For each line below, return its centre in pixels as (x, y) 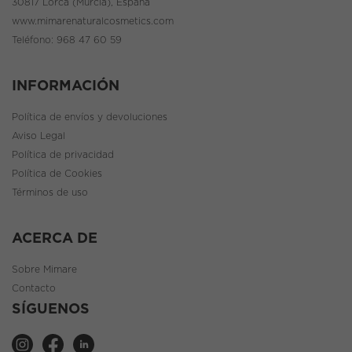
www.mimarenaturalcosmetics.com (93, 21)
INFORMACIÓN (66, 86)
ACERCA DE (55, 238)
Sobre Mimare (44, 269)
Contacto (34, 288)
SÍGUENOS (51, 309)
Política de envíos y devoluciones (90, 117)
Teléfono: (34, 40)
